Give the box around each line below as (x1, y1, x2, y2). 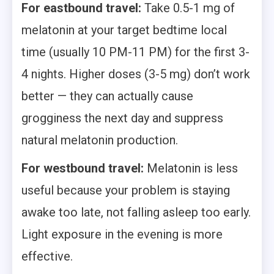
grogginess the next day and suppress (21, 110, 223, 125)
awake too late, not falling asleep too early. (21, 204, 251, 220)
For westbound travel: (21, 160, 144, 176)
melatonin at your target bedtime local (21, 22, 227, 37)
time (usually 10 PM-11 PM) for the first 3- (21, 44, 250, 59)
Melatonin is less (144, 160, 238, 176)
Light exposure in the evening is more (21, 226, 223, 242)
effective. (21, 248, 73, 264)
